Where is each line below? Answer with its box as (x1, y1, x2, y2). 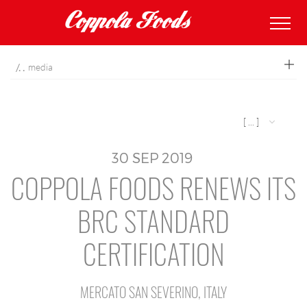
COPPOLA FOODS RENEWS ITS (11, 167, 296, 208)
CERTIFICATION (82, 233, 225, 274)
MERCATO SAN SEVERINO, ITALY (80, 282, 227, 302)
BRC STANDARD (77, 200, 230, 241)
